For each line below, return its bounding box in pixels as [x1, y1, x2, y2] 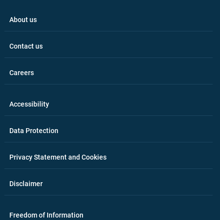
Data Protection [9, 127, 58, 135]
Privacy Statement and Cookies [9, 153, 107, 161]
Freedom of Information [9, 211, 83, 219]
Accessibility [9, 100, 49, 108]
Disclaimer [9, 180, 43, 188]
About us [9, 16, 37, 24]
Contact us [9, 42, 43, 50]
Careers [9, 69, 34, 77]
